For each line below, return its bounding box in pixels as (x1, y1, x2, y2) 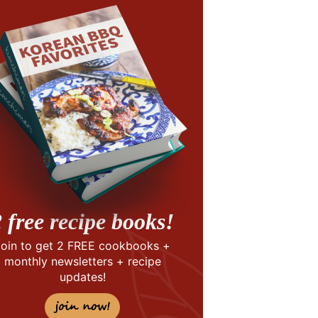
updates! (59, 270, 106, 284)
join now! (55, 298, 110, 316)
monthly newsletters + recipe (4, 254, 161, 268)
